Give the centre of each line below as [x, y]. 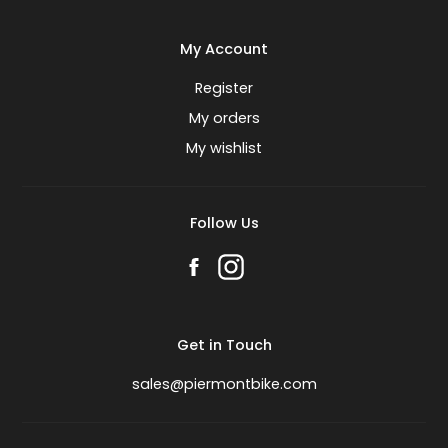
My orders [224, 118]
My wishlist [224, 148]
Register [224, 88]
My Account [224, 49]
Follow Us [224, 223]
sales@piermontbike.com [224, 384]
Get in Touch [224, 345]
